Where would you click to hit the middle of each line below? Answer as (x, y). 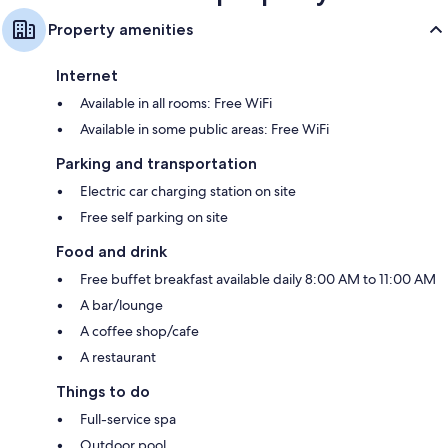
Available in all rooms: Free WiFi (176, 102)
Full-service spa (128, 418)
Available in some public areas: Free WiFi (204, 128)
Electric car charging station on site (188, 190)
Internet (87, 75)
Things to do (103, 391)
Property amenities (120, 29)
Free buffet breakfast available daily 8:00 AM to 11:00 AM (258, 278)
